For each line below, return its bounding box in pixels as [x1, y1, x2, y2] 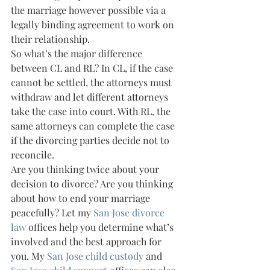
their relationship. [11, 33, 90, 45]
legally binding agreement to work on [11, 18, 177, 31]
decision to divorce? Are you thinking [11, 177, 175, 190]
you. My [11, 250, 47, 262]
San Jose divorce [93, 206, 167, 219]
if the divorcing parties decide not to [11, 134, 172, 146]
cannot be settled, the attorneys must [11, 76, 174, 89]
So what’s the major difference [11, 47, 145, 60]
